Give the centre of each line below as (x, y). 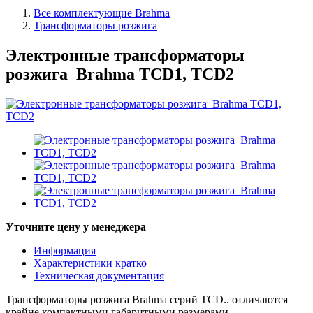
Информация (65, 250)
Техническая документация (99, 275)
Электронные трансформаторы (125, 55)
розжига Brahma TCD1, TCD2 (120, 74)
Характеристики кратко (90, 263)
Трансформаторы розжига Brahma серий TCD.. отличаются (147, 299)
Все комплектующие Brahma (102, 13)
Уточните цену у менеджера (76, 226)
